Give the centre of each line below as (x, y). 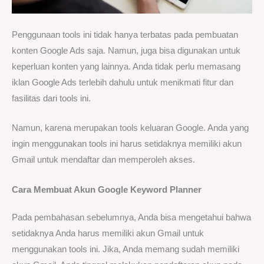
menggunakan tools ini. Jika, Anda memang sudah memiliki (126, 249)
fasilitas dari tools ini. (51, 99)
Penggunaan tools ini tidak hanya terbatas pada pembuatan (125, 35)
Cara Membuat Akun (55, 189)
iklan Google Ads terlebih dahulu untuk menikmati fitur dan (123, 83)
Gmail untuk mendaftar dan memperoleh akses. (103, 160)
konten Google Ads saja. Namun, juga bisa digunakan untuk (126, 51)
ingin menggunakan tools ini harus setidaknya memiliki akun (127, 144)
